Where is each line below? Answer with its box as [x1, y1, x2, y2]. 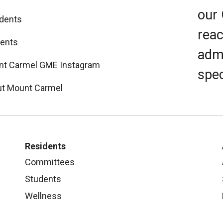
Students [25, 174, 61, 185]
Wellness [25, 191, 62, 202]
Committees [25, 157, 75, 168]
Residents [25, 141, 66, 152]
